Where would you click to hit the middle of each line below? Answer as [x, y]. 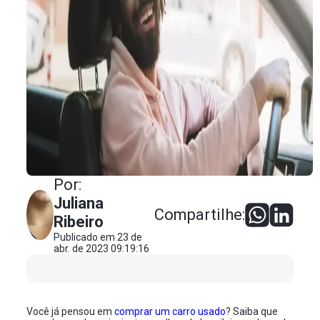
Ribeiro [79, 222]
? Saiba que [252, 311]
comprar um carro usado [170, 311]
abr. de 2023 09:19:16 [102, 249]
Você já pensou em [71, 311]
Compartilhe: [199, 215]
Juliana [79, 203]
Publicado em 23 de [98, 237]
